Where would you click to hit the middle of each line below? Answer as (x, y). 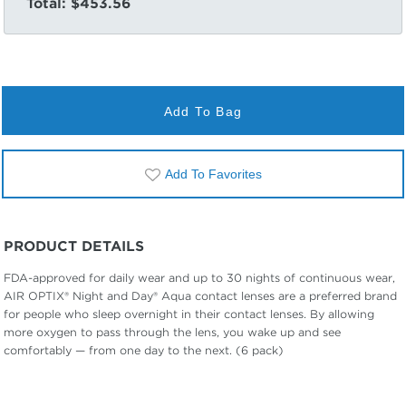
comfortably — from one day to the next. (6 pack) (144, 350)
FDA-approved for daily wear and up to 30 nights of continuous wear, (199, 278)
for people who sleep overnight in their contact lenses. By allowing (189, 314)
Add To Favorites (213, 174)
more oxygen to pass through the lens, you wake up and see (172, 332)
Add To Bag (203, 111)
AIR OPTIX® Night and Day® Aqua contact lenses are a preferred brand (200, 296)
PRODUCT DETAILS (74, 246)
